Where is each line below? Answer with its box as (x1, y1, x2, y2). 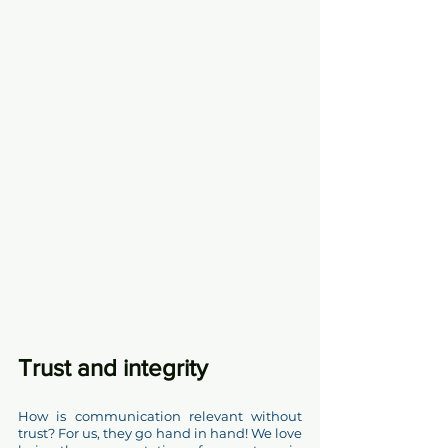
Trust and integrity (18, 354, 220, 382)
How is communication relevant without (18, 408, 302, 425)
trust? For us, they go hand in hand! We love (18, 425, 302, 442)
